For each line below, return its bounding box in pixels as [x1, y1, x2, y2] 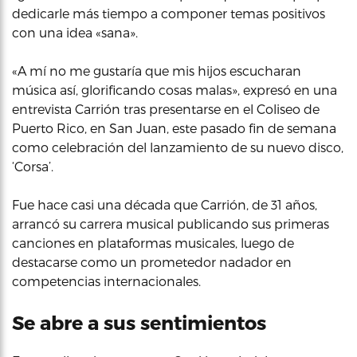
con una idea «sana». [12, 25, 138, 40]
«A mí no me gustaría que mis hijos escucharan [12, 63, 301, 78]
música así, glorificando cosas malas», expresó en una [12, 82, 337, 97]
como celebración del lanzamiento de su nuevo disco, [12, 139, 343, 155]
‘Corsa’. [12, 159, 53, 174]
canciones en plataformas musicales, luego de [12, 235, 294, 250]
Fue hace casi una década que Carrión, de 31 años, [12, 197, 317, 212]
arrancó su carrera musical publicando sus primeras [12, 216, 329, 231]
